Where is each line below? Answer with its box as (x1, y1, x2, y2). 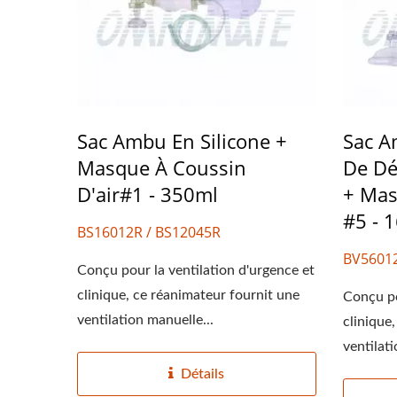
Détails (181, 366, 225, 381)
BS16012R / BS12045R (77, 222, 221, 242)
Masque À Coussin (77, 153, 246, 181)
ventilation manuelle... (77, 312, 214, 327)
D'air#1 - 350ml (77, 180, 218, 207)
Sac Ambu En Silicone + (77, 127, 287, 154)
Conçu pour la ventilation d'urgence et (77, 262, 315, 277)
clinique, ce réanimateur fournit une (77, 287, 300, 302)
